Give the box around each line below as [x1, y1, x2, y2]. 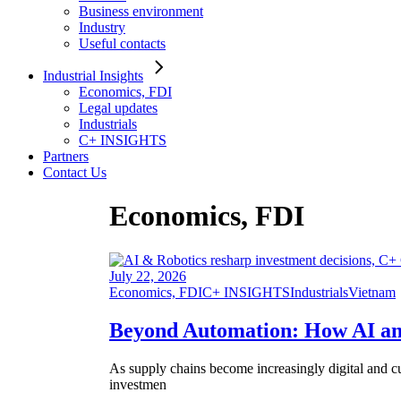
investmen [109, 376, 166, 392]
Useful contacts [79, 36, 166, 51]
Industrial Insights [43, 68, 143, 83]
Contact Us [43, 165, 107, 180]
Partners [43, 149, 89, 164]
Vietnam [348, 284, 396, 300]
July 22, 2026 [109, 268, 186, 284]
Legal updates [79, 100, 158, 115]
